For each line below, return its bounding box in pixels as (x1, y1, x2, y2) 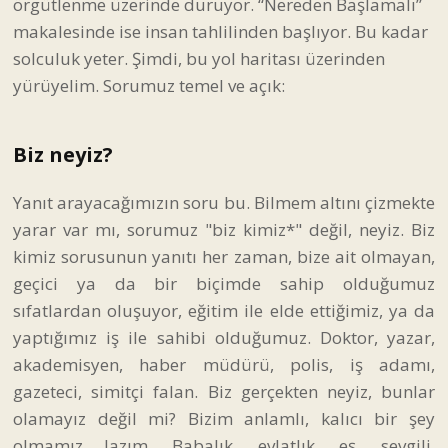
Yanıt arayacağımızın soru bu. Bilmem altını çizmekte (13, 190, 435, 214)
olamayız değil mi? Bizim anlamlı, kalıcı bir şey (13, 406, 435, 430)
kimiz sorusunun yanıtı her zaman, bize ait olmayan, (13, 244, 435, 268)
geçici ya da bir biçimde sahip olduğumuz (13, 271, 435, 295)
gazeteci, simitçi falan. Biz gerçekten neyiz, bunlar (13, 379, 435, 403)
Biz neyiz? (13, 140, 113, 168)
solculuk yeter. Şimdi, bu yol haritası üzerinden (13, 46, 385, 70)
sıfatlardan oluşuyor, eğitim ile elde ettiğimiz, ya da (13, 298, 435, 322)
